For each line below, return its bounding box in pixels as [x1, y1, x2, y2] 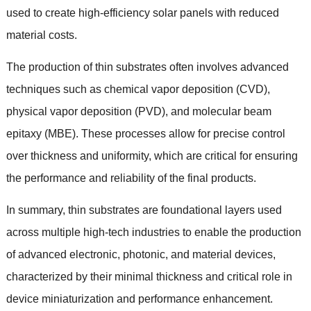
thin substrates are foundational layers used [67, 204, 282, 217]
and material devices [170, 249, 273, 261]
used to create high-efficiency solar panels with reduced [6, 7, 279, 19]
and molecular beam [170, 106, 271, 118]
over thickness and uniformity [6, 150, 149, 162]
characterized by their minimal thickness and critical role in [6, 271, 292, 283]
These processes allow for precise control [81, 128, 285, 140]
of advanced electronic [6, 249, 117, 261]
